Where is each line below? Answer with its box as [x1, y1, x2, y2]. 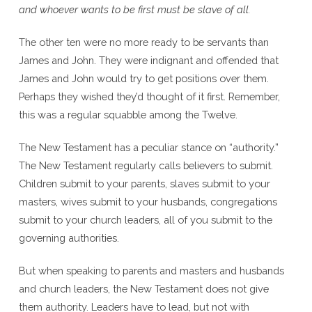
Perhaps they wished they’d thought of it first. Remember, [18, 90, 280, 102]
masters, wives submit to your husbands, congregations [18, 195, 277, 208]
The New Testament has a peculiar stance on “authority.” [18, 141, 279, 153]
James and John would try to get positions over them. [18, 72, 269, 84]
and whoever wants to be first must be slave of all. [18, 3, 251, 15]
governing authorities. [18, 231, 119, 244]
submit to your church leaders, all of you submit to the [18, 213, 272, 226]
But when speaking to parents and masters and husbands [18, 264, 284, 276]
